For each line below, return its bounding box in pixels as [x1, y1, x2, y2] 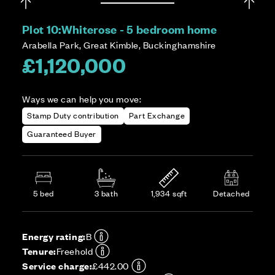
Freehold [56, 244, 93, 257]
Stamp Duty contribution [27, 109, 119, 121]
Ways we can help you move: [22, 92, 142, 105]
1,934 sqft [150, 187, 187, 199]
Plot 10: [22, 21, 61, 37]
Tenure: [22, 244, 56, 257]
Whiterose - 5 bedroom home [61, 21, 217, 37]
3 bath [94, 187, 118, 199]
